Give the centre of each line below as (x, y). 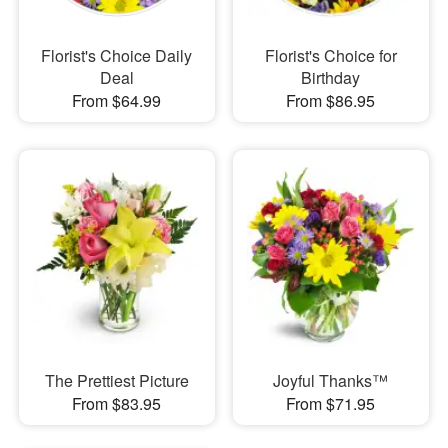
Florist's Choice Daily (117, 55)
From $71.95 (331, 403)
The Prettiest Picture (116, 380)
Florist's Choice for (330, 55)
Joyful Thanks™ (331, 380)
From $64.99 (117, 100)
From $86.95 (331, 100)
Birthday (331, 77)
